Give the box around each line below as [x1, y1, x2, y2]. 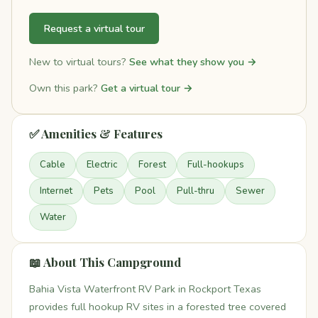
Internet [40, 185, 72, 198]
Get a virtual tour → [101, 81, 193, 96]
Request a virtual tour [43, 21, 145, 35]
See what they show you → [129, 55, 257, 69]
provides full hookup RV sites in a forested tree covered [29, 300, 286, 314]
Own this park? [29, 81, 101, 96]
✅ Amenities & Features [29, 126, 163, 142]
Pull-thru [177, 185, 214, 198]
